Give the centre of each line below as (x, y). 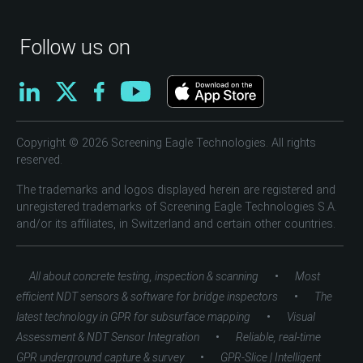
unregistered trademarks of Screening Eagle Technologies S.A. (177, 207)
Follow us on (75, 47)
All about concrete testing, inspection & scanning (144, 277)
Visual (301, 317)
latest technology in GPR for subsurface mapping (133, 317)
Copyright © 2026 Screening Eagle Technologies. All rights (166, 143)
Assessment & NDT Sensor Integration (108, 337)
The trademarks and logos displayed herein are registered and (176, 190)
